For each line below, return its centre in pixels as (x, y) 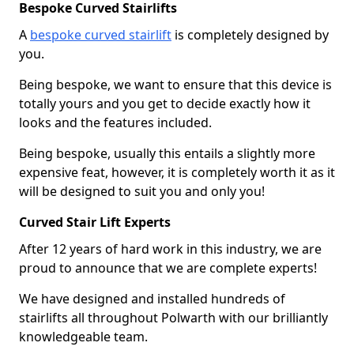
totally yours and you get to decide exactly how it (165, 104)
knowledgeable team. (83, 337)
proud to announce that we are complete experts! (168, 268)
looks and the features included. (115, 122)
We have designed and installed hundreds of (152, 299)
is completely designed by (250, 35)
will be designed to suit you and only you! (142, 191)
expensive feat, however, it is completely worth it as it (177, 172)
